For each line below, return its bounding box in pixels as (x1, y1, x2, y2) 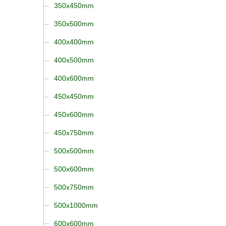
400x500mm (53, 55, 94, 64)
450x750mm (53, 128, 94, 137)
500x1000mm (53, 201, 98, 209)
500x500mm (53, 146, 94, 155)
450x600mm (53, 110, 94, 119)
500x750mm (53, 183, 94, 191)
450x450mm (53, 92, 94, 100)
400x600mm (53, 74, 94, 82)
